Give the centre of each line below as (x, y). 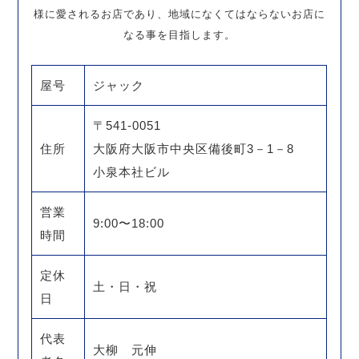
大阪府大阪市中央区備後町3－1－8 (200, 148)
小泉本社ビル (132, 171)
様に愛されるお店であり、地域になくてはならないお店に (179, 14)
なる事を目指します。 (179, 34)
